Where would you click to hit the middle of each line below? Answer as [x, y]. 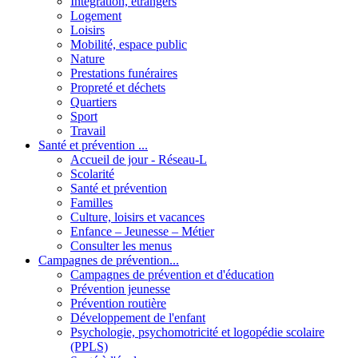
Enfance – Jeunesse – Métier [142, 231]
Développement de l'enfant [138, 317]
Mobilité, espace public [129, 44]
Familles [91, 202]
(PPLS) [89, 346]
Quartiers [93, 101]
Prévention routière [118, 303]
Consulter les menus [121, 245]
